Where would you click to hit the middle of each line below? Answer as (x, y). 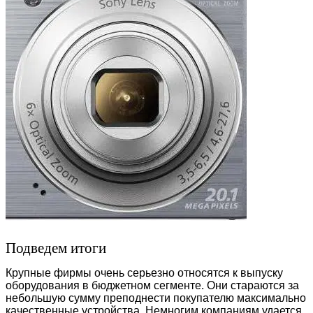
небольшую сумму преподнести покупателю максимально (156, 298)
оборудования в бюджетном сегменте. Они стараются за (152, 286)
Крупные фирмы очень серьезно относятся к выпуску (144, 273)
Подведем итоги (56, 248)
